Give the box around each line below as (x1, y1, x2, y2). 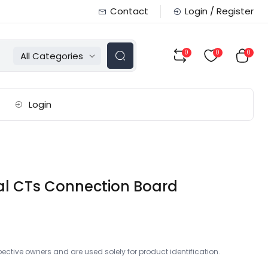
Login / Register (184, 5, 254, 17)
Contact (109, 5, 148, 17)
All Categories (20, 49, 83, 62)
